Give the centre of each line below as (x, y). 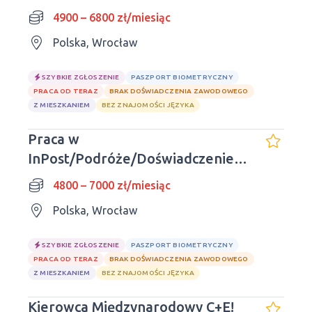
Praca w (54, 139)
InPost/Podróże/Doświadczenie (131, 158)
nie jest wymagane (89, 178)
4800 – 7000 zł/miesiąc (112, 185)
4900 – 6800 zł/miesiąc (112, 17)
